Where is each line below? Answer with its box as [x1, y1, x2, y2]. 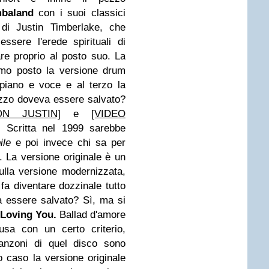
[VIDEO [91, 108, 126, 119]
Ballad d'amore [59, 209, 126, 220]
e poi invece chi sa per [15, 137, 126, 148]
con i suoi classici [33, 7, 126, 19]
